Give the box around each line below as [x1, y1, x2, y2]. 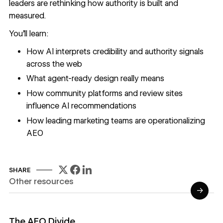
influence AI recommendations [26, 101, 137, 111]
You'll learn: [8, 28, 49, 38]
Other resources [8, 176, 73, 187]
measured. [8, 11, 46, 21]
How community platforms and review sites [26, 89, 183, 99]
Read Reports [8, 206, 60, 216]
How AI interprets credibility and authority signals [26, 46, 204, 56]
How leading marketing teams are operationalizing [26, 116, 206, 125]
